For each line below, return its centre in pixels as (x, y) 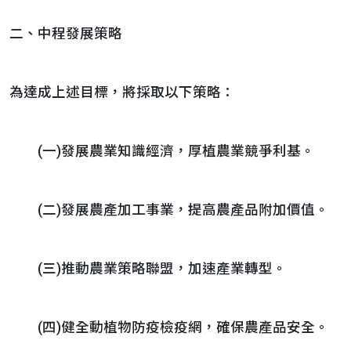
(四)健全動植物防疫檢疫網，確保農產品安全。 (169, 327)
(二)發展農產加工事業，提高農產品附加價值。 (169, 210)
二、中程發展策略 (66, 34)
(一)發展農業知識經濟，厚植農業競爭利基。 (162, 151)
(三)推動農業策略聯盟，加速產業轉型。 (148, 269)
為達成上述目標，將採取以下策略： (122, 92)
